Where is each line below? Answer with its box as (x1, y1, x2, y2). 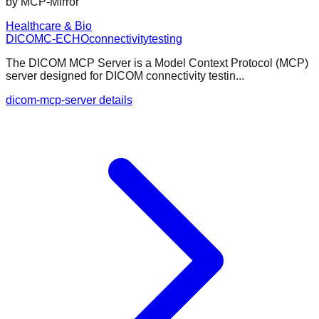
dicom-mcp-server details (6, 94, 132, 107)
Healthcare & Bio (6, 20, 92, 33)
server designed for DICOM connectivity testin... (6, 70, 244, 83)
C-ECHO (43, 33, 89, 46)
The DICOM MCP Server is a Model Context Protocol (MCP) (6, 57, 308, 70)
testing (149, 33, 182, 46)
